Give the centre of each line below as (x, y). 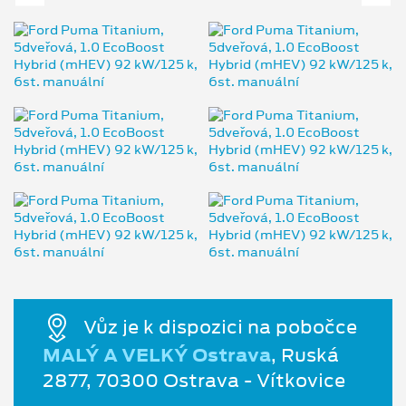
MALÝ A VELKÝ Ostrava (157, 356)
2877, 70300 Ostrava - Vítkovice (194, 381)
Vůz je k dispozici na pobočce (218, 327)
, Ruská (305, 356)
